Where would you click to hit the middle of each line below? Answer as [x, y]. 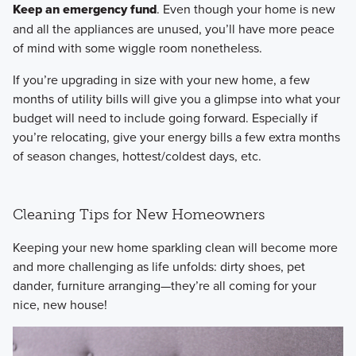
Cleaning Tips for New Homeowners [138, 215]
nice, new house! [60, 305]
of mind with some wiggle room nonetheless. [137, 47]
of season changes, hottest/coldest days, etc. [137, 155]
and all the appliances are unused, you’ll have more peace [173, 28]
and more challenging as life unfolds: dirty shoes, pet [159, 267]
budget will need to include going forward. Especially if [165, 117]
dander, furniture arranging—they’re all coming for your [164, 286]
